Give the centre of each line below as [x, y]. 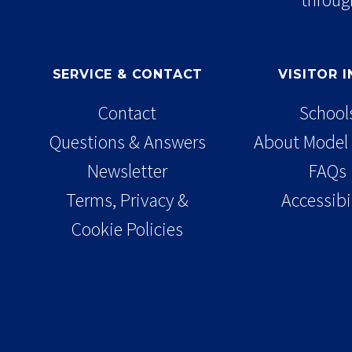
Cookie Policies [128, 229]
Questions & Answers [127, 141]
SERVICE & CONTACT [128, 75]
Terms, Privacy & [128, 200]
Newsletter [128, 170]
